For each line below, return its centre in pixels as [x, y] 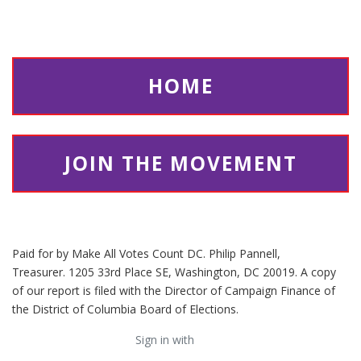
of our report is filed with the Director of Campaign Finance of [174, 291]
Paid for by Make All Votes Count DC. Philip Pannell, [146, 254]
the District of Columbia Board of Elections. [125, 309]
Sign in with [166, 340]
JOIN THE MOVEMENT [180, 164]
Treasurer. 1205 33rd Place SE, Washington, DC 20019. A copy [174, 272]
